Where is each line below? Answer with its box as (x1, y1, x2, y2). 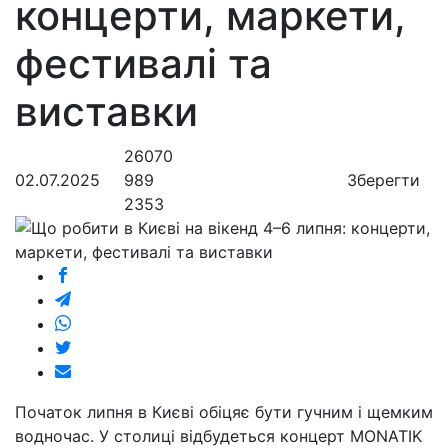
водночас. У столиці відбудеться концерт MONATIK (15, 426, 422, 446)
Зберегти (347, 170, 420, 190)
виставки (15, 87, 198, 136)
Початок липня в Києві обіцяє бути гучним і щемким (15, 402, 433, 422)
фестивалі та (15, 39, 272, 88)
